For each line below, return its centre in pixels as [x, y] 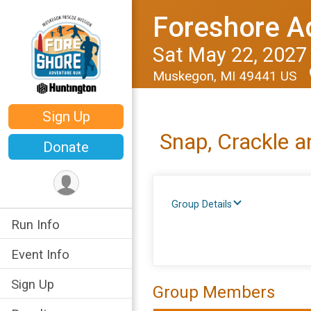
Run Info [35, 224]
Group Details [202, 204]
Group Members [214, 292]
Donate [66, 147]
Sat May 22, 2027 [230, 55]
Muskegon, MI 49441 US [226, 76]
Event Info [40, 254]
